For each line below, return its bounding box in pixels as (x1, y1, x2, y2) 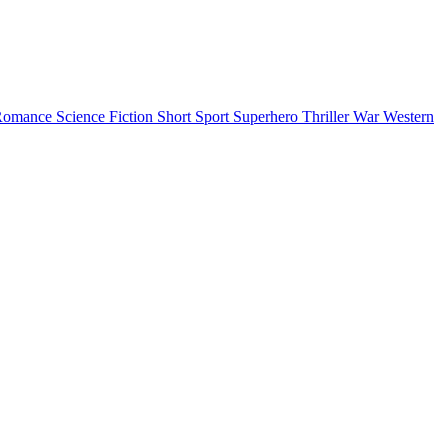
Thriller (302, 107, 353, 125)
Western (383, 107, 434, 125)
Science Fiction (56, 107, 157, 125)
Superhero (233, 107, 302, 125)
